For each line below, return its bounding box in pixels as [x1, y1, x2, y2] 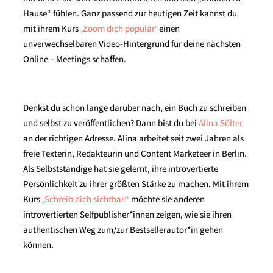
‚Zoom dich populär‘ [80, 23, 158, 34]
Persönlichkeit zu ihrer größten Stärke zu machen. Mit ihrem [23, 178, 249, 190]
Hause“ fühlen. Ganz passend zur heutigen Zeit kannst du [23, 7, 238, 19]
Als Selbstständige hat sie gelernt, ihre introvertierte [23, 163, 219, 174]
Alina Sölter [199, 117, 243, 129]
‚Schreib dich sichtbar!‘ [42, 193, 130, 205]
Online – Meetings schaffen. [23, 53, 127, 65]
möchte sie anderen [129, 193, 205, 205]
